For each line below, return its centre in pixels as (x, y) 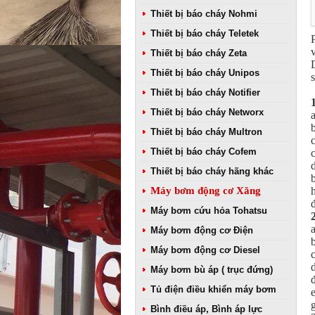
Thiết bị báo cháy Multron (206, 132)
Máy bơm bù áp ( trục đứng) (212, 270)
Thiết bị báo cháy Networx (207, 112)
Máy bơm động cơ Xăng (206, 191)
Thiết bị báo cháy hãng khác (212, 171)
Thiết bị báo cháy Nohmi (204, 14)
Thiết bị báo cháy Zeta (199, 53)
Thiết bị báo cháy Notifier (205, 92)
